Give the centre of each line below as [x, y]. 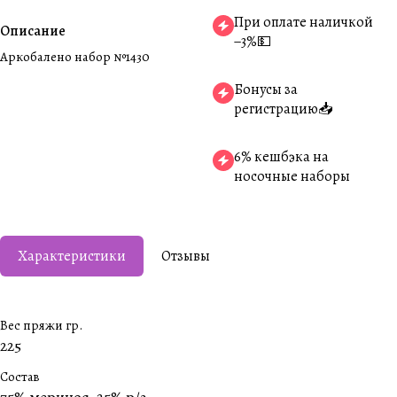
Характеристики [72, 256]
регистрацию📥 [283, 109]
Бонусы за [266, 90]
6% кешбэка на [281, 157]
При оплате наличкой [304, 22]
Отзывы [186, 256]
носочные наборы [292, 176]
